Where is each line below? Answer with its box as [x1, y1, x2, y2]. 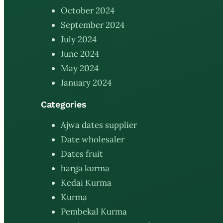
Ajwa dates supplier [61, 119, 137, 131]
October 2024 [61, 5, 114, 16]
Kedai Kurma [61, 177, 111, 189]
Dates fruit [61, 148, 103, 160]
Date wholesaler [61, 134, 124, 145]
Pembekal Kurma [61, 206, 127, 218]
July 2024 [61, 34, 97, 45]
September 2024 [61, 19, 124, 31]
